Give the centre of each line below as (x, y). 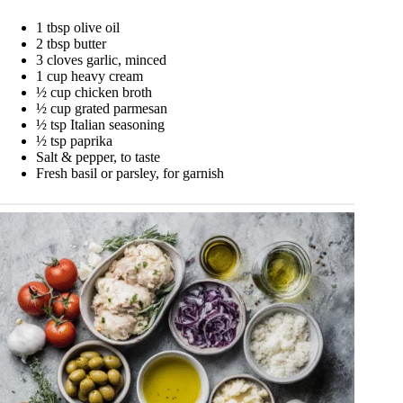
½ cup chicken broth (94, 92)
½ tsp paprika (74, 140)
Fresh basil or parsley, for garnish (130, 173)
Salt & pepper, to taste (98, 157)
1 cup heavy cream (90, 76)
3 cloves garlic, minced (101, 59)
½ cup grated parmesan (102, 108)
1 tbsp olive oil (78, 27)
